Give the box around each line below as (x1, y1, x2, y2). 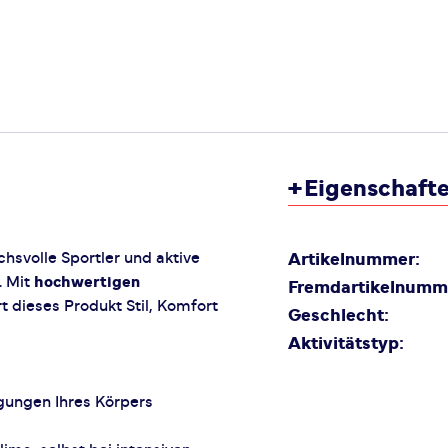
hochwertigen (34, 274, 140, 290)
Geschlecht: (288, 307, 389, 325)
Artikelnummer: (288, 251, 420, 269)
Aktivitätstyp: (288, 335, 404, 353)
